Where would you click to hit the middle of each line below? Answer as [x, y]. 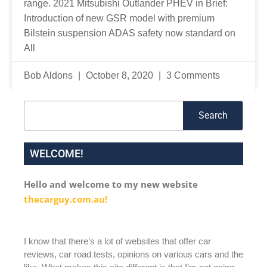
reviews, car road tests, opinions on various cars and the [133, 254]
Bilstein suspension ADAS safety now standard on [130, 33]
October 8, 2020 [119, 76]
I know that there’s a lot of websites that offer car [117, 241]
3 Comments [192, 76]
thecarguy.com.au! [66, 199]
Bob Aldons [49, 76]
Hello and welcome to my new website [111, 184]
